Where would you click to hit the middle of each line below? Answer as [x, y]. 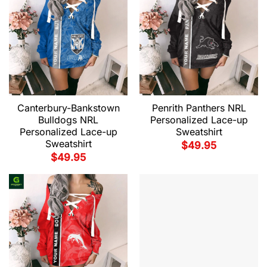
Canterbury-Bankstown [68, 108]
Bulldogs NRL [68, 119]
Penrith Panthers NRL [199, 108]
